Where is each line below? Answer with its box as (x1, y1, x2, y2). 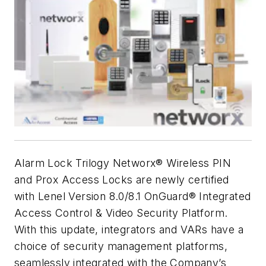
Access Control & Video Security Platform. (14, 207, 228, 220)
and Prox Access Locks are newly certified (14, 173, 229, 186)
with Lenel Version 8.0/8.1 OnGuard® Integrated (14, 190, 251, 203)
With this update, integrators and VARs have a (14, 223, 243, 236)
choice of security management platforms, (14, 240, 227, 253)
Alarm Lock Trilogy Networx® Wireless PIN (14, 157, 231, 170)
